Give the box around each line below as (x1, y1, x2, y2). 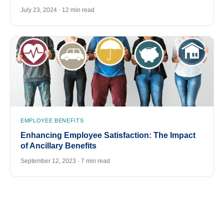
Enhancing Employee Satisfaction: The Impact (20, 131, 195, 140)
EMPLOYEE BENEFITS (20, 117, 84, 124)
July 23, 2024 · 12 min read (20, 6, 94, 14)
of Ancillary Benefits (20, 141, 96, 150)
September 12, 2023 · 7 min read (20, 157, 110, 165)
